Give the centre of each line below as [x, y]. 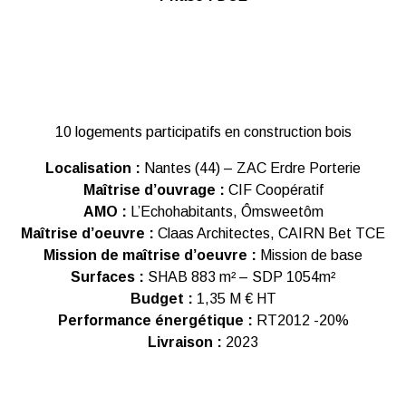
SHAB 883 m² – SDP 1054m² [240, 277]
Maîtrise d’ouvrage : [154, 190]
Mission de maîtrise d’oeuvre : [150, 255]
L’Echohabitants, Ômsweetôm [225, 212]
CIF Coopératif [274, 190]
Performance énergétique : [157, 320]
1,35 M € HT [236, 299]
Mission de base [309, 255]
